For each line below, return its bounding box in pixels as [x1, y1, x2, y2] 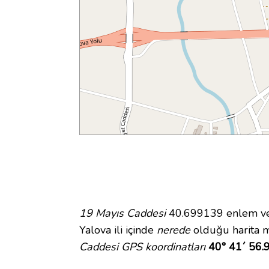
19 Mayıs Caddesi [79, 206, 166, 221]
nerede [157, 223, 190, 238]
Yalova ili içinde [79, 223, 157, 238]
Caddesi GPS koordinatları [79, 240, 205, 255]
